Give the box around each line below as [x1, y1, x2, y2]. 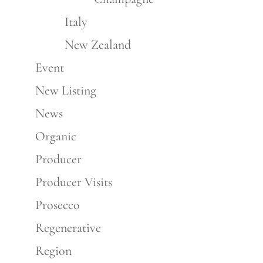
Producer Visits [35, 174, 112, 190]
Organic [35, 128, 76, 144]
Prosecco [35, 197, 80, 213]
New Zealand [65, 36, 131, 52]
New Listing [35, 82, 96, 98]
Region [35, 242, 72, 258]
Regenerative [35, 220, 101, 235]
